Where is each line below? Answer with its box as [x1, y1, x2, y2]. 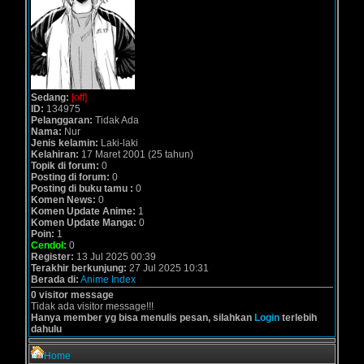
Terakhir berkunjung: [31, 262, 127, 274]
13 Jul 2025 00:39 [76, 251, 156, 262]
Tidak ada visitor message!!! [31, 301, 154, 312]
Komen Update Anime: [31, 206, 136, 217]
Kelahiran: [31, 149, 79, 160]
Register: [31, 251, 74, 262]
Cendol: [31, 240, 67, 251]
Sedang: [31, 92, 69, 103]
